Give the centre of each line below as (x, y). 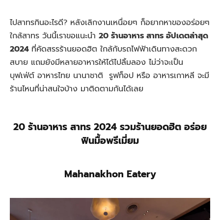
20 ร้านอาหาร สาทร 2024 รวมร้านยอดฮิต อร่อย (110, 127)
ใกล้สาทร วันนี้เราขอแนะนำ (54, 36)
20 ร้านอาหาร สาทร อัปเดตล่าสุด (153, 36)
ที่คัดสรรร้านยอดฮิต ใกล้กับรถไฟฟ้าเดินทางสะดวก (114, 49)
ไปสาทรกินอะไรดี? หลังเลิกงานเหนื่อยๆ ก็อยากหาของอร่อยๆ (110, 23)
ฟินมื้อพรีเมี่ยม (110, 141)
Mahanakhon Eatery (110, 174)
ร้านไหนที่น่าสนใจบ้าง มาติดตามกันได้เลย (78, 89)
